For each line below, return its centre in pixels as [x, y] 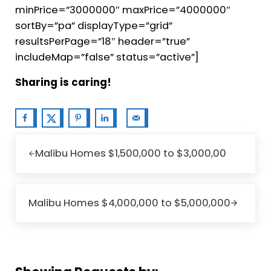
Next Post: [38, 190]
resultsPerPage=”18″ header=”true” [102, 41]
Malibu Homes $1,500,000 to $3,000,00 [130, 153]
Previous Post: [48, 141]
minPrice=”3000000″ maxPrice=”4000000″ [122, 10]
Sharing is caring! [63, 83]
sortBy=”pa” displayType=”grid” [93, 26]
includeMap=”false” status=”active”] [107, 57]
